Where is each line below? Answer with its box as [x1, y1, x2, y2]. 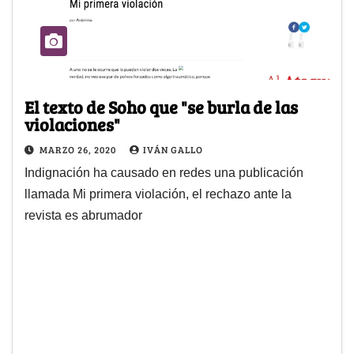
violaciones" [24, 111, 120, 136]
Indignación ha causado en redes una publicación [24, 165, 303, 179]
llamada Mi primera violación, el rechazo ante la [24, 186, 292, 201]
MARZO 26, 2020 [40, 142, 119, 156]
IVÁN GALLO [143, 142, 203, 156]
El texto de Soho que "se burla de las [24, 94, 298, 119]
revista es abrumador [24, 208, 142, 222]
